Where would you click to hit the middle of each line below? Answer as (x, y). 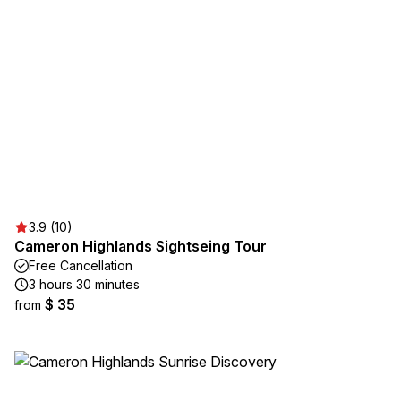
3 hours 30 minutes (84, 284)
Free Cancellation (81, 265)
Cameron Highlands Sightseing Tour (141, 246)
